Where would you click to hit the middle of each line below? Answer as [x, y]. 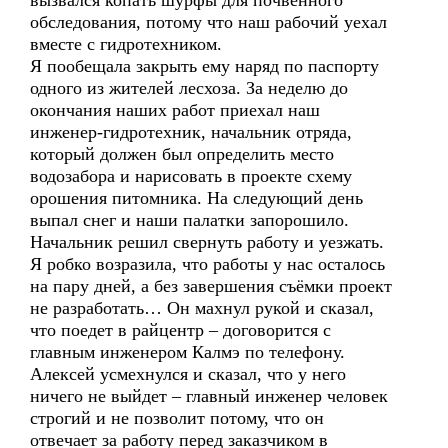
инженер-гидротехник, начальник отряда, [191, 132]
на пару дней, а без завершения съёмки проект [211, 286]
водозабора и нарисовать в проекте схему [191, 176]
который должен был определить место [182, 154]
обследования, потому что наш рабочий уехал [208, 22]
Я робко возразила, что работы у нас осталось [207, 264]
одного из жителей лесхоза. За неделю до [189, 88]
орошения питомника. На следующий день [196, 198]
